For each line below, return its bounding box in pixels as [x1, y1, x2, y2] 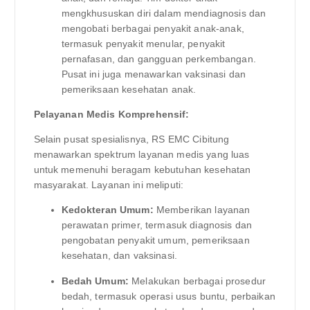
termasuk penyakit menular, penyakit [61, 38, 226, 50]
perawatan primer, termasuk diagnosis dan [61, 219, 253, 231]
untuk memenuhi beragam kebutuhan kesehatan [33, 164, 251, 176]
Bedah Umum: [61, 275, 129, 286]
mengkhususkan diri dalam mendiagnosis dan [61, 8, 266, 19]
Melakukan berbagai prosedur [129, 275, 266, 286]
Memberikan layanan [153, 204, 250, 216]
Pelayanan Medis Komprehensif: [33, 109, 190, 120]
